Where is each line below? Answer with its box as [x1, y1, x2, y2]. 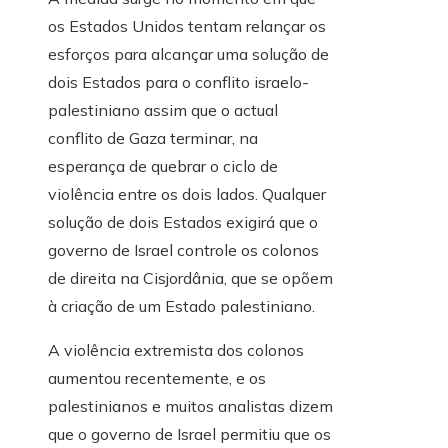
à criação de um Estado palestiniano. [48, 296, 315, 317]
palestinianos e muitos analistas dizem [48, 396, 333, 417]
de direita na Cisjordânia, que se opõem [48, 268, 333, 289]
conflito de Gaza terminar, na [48, 128, 258, 149]
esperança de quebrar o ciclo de [48, 156, 278, 177]
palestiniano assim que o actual [48, 100, 278, 121]
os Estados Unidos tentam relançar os [48, 16, 326, 37]
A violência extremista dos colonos [48, 340, 304, 361]
